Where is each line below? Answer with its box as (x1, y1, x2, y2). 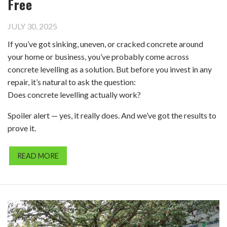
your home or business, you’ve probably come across (8, 52, 189, 62)
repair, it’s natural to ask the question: (8, 77, 136, 87)
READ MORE (17, 152, 59, 161)
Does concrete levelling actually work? (8, 90, 141, 100)
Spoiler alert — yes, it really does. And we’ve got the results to (8, 110, 216, 121)
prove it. (8, 123, 36, 133)
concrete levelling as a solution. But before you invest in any (8, 64, 212, 74)
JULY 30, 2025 (8, 21, 57, 31)
